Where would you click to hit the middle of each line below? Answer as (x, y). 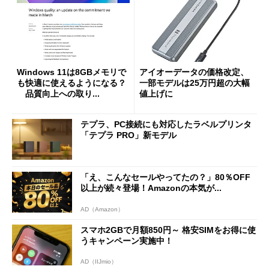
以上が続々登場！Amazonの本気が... (151, 188)
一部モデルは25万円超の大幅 (195, 83)
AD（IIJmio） (99, 262)
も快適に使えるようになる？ (71, 83)
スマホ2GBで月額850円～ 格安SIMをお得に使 (168, 230)
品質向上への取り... (58, 93)
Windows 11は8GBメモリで (71, 72)
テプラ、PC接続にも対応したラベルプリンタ (166, 125)
